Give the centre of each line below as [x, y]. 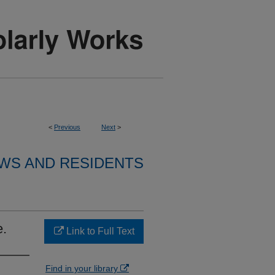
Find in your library [83, 268]
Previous [67, 127]
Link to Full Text [99, 231]
